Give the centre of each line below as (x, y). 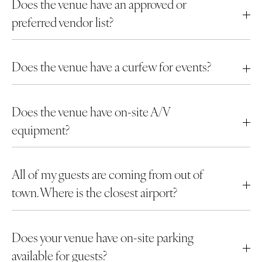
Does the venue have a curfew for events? (111, 67)
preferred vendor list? (63, 22)
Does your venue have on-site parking (103, 237)
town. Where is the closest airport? (94, 192)
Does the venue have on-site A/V (91, 111)
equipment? (41, 129)
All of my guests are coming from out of (108, 174)
